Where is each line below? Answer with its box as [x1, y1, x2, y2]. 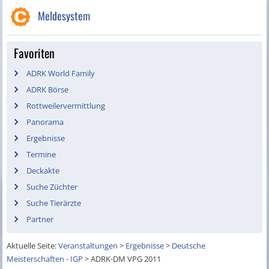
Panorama [26, 116, 64, 128]
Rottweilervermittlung [26, 100, 106, 112]
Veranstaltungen [58, 240, 118, 252]
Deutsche [172, 240, 206, 252]
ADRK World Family [26, 68, 95, 79]
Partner [26, 214, 54, 225]
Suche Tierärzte [26, 198, 82, 209]
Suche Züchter [26, 181, 78, 193]
